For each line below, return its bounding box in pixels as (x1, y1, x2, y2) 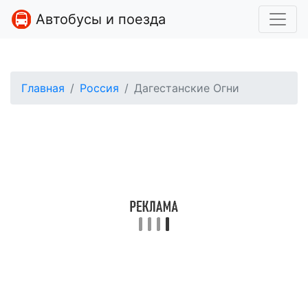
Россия (80, 81, 119, 95)
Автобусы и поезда (32, 11, 166, 27)
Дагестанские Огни (134, 81, 239, 95)
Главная (21, 81, 65, 95)
